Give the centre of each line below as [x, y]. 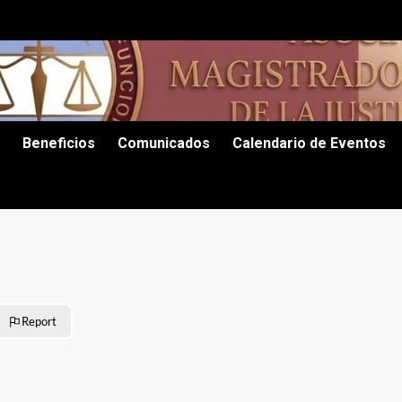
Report [39, 321]
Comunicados [164, 143]
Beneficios [59, 143]
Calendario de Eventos [309, 143]
